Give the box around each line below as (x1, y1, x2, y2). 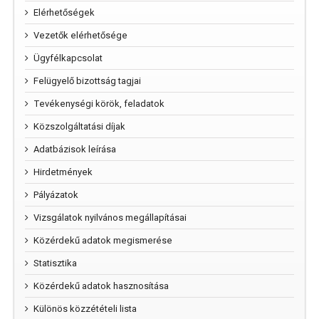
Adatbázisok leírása (33, 144, 116, 155)
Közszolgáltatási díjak (33, 121, 125, 132)
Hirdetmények (33, 167, 93, 178)
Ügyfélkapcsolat (33, 53, 103, 64)
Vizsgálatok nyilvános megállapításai (33, 212, 187, 224)
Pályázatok (33, 189, 78, 201)
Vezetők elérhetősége (33, 30, 127, 41)
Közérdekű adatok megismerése (33, 235, 172, 246)
